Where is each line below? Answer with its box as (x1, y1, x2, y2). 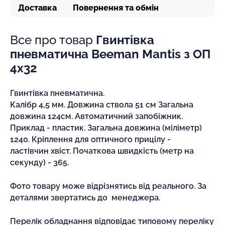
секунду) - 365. (10, 157, 69, 167)
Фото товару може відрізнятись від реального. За (10, 181, 206, 191)
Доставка (18, 3, 57, 13)
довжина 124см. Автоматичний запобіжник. (10, 111, 183, 121)
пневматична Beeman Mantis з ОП (10, 46, 210, 61)
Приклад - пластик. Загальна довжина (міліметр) (10, 123, 202, 133)
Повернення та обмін (73, 3, 159, 13)
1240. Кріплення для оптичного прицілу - (10, 134, 173, 144)
